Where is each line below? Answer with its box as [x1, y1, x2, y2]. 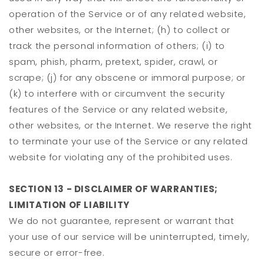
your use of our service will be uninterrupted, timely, [9, 230, 250, 243]
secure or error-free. [9, 246, 105, 259]
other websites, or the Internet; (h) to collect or [9, 24, 231, 37]
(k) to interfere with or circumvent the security [9, 87, 225, 100]
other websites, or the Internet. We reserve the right [9, 119, 252, 132]
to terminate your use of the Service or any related [9, 135, 248, 148]
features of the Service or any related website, [9, 103, 228, 116]
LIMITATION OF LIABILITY [9, 199, 130, 212]
